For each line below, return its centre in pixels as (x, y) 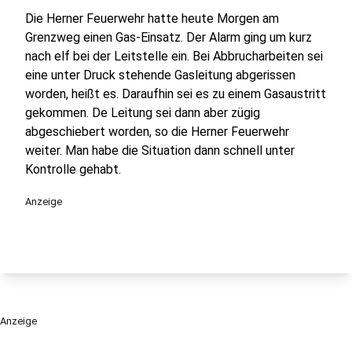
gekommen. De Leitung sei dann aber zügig (143, 113)
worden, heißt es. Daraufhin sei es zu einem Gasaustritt (176, 94)
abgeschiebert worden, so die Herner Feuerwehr (157, 132)
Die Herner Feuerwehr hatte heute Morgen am (152, 18)
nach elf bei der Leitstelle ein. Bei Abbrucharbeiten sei (174, 56)
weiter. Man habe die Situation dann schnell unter (160, 150)
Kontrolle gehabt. (73, 169)
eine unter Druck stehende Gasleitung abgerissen (160, 75)
